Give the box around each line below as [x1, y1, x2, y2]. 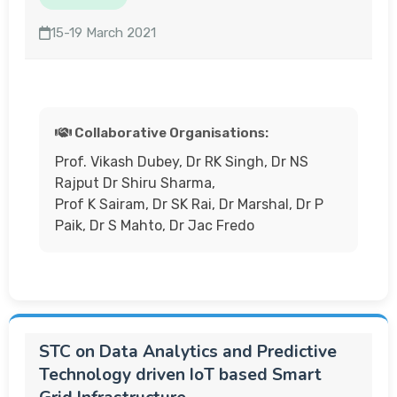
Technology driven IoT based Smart [39, 363, 322, 386]
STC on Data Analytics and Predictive [39, 340, 337, 363]
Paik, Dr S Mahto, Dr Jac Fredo [55, 217, 254, 234]
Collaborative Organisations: [71, 125, 269, 141]
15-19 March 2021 [51, 25, 157, 41]
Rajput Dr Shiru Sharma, [55, 175, 215, 191]
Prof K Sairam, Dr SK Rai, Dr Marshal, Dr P [55, 196, 323, 213]
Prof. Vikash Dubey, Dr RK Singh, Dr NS [55, 153, 308, 170]
